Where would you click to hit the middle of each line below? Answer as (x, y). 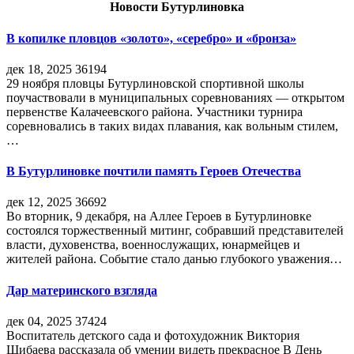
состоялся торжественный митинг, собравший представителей (175, 231)
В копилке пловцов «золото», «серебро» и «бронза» (151, 38)
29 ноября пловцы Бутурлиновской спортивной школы (155, 83)
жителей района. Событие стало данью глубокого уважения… (174, 259)
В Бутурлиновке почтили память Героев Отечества (154, 171)
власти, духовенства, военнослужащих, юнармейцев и (153, 245)
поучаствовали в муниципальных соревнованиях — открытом (175, 97)
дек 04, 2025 (39, 321)
